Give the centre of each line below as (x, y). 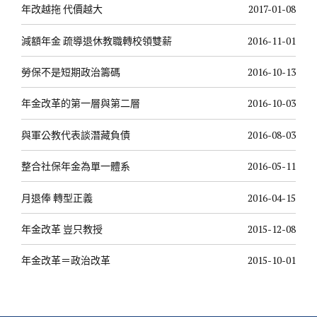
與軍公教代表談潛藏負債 (76, 134)
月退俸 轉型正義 (57, 197)
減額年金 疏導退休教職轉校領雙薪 (97, 40)
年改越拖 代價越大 (62, 9)
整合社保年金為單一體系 (76, 166)
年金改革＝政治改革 (66, 260)
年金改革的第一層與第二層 (81, 103)
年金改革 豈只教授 (62, 229)
